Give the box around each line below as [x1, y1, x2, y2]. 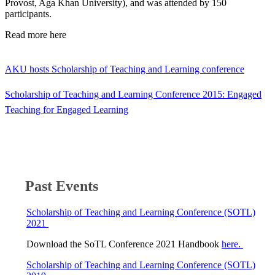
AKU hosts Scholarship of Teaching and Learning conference [5, 63, 244, 74]
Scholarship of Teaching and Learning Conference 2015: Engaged [5, 88, 261, 99]
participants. [5, 8, 52, 19]
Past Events [14, 177, 98, 194]
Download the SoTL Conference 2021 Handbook [26, 238, 222, 249]
